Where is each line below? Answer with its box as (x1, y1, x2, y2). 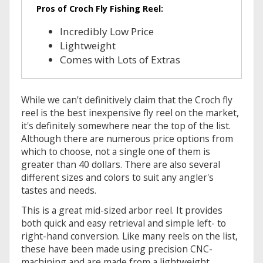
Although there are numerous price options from (21, 132, 233, 146)
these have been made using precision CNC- (21, 242, 213, 256)
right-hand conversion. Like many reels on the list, (21, 230, 238, 243)
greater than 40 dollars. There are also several (21, 158, 220, 171)
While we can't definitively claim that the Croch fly (21, 93, 232, 107)
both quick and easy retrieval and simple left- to (21, 217, 226, 230)
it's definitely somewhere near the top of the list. (21, 119, 231, 133)
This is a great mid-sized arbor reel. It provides (21, 204, 222, 217)
